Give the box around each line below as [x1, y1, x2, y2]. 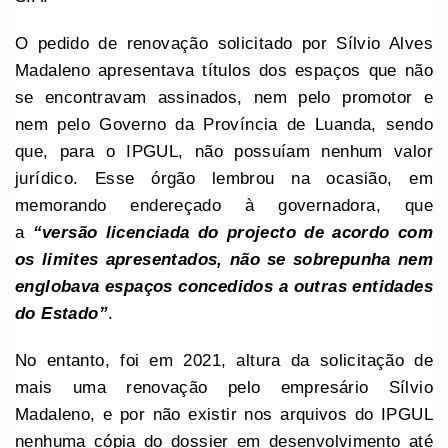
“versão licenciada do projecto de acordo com [32, 222, 433, 242]
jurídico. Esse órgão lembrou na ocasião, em [15, 168, 433, 188]
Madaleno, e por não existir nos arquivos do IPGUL [15, 404, 433, 424]
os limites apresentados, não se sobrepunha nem [15, 249, 433, 269]
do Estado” [15, 303, 108, 323]
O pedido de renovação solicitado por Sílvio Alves [15, 33, 433, 53]
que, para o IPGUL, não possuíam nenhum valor [15, 141, 433, 161]
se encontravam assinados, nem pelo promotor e [15, 87, 433, 107]
